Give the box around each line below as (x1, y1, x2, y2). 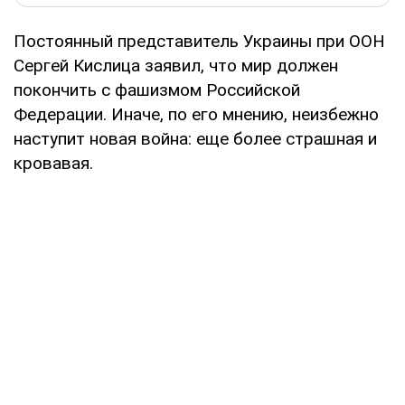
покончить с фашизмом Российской (14, 79, 300, 100)
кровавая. (14, 152, 93, 174)
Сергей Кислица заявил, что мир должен (14, 54, 338, 76)
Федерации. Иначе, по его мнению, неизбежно (14, 103, 379, 125)
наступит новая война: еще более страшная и (14, 127, 377, 149)
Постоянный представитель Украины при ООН (14, 30, 385, 52)
